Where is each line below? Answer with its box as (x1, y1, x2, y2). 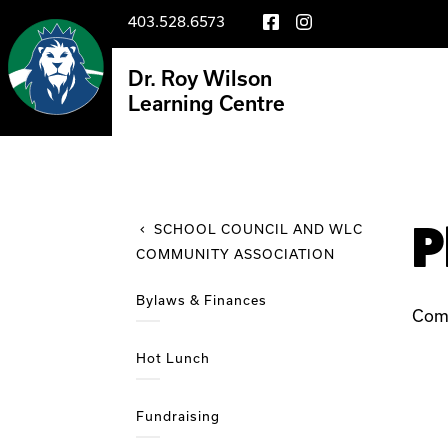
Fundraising (136, 408, 220, 424)
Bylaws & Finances (136, 292, 267, 308)
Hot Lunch (136, 350, 210, 366)
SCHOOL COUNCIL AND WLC (154, 220, 363, 237)
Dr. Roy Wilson (128, 66, 272, 90)
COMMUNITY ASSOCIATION (136, 245, 335, 262)
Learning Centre (128, 91, 285, 115)
